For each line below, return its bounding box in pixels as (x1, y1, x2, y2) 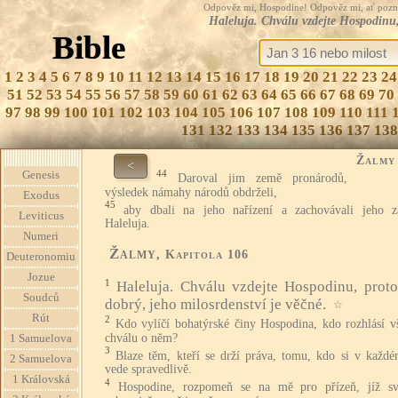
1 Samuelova (10, 332, 72, 345)
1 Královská (12, 373, 70, 386)
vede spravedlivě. (105, 362, 192, 377)
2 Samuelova (10, 353, 72, 365)
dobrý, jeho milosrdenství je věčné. (105, 295, 326, 313)
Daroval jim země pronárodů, (178, 171, 347, 185)
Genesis (22, 169, 60, 181)
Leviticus (18, 210, 64, 222)
